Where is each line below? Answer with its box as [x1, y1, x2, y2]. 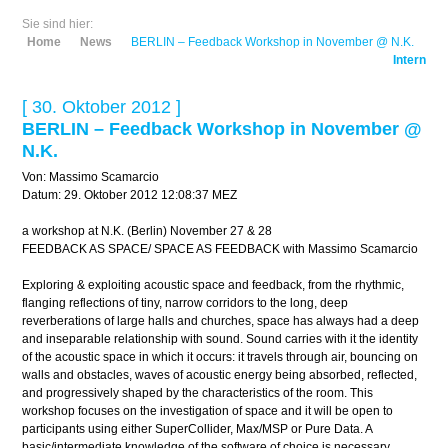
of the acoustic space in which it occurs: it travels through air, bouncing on [22, 350, 419, 364]
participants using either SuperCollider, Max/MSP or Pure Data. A [22, 422, 373, 436]
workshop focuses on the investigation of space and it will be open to [22, 404, 394, 418]
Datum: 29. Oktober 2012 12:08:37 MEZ [22, 188, 238, 202]
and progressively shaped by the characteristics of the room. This [22, 386, 374, 400]
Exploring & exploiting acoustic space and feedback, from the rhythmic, [22, 278, 405, 292]
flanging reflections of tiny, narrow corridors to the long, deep [22, 296, 349, 310]
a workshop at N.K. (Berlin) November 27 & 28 [22, 224, 273, 238]
